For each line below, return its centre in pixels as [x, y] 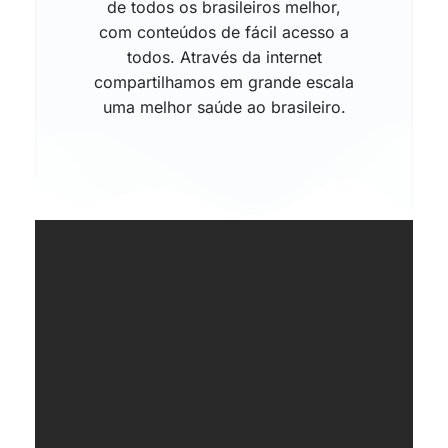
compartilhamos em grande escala [224, 81]
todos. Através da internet [224, 56]
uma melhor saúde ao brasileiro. [224, 106]
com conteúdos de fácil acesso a [224, 31]
